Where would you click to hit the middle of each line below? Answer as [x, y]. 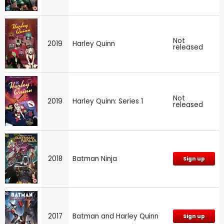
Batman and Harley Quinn [115, 216]
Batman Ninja [95, 159]
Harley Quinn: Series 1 [108, 101]
